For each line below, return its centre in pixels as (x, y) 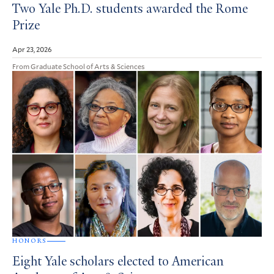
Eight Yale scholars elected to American (118, 263)
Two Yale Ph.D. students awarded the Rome (130, 9)
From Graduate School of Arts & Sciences (79, 66)
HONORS (30, 241)
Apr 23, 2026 (32, 49)
